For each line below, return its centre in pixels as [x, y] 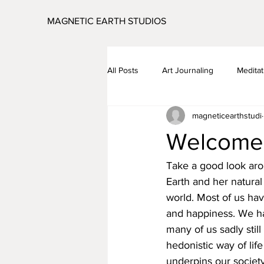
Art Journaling [188, 70]
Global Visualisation [166, 117]
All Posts [123, 70]
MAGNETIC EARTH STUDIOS [107, 21]
